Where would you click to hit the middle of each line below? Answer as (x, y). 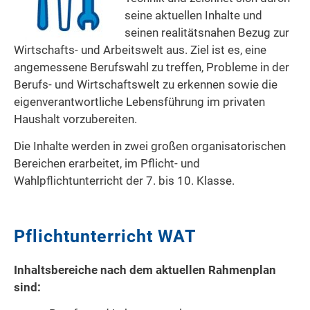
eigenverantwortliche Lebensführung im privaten (139, 102)
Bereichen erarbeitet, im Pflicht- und (107, 163)
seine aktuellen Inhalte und (193, 15)
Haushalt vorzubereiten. (75, 119)
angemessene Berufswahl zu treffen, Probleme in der (152, 67)
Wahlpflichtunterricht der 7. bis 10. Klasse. (124, 180)
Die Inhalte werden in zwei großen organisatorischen (150, 146)
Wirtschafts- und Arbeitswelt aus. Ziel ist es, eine (140, 50)
